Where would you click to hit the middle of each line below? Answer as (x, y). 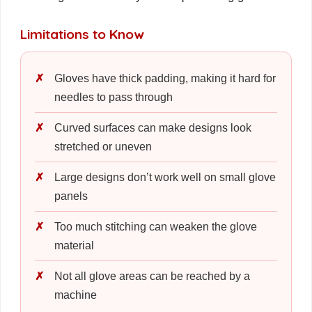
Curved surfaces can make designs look (153, 127)
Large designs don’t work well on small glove (165, 177)
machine (76, 295)
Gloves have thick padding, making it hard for (165, 78)
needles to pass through (114, 97)
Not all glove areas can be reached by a (152, 276)
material (74, 245)
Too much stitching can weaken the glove (156, 226)
